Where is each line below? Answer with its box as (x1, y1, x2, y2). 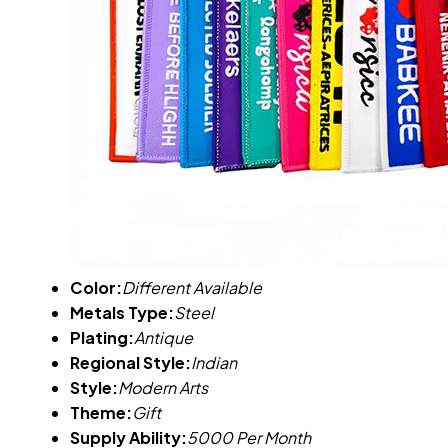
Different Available (122, 276, 262, 298)
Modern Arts (118, 376, 208, 398)
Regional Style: (70, 351, 191, 373)
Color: (70, 276, 122, 298)
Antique (134, 326, 193, 348)
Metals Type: (70, 301, 174, 323)
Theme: (70, 401, 132, 423)
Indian (191, 351, 237, 373)
